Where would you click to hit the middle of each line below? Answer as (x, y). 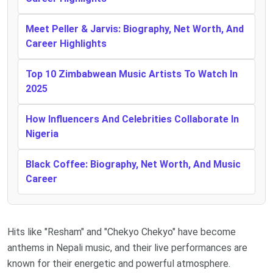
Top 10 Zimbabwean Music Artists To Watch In (132, 74)
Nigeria (42, 133)
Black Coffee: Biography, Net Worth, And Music (133, 164)
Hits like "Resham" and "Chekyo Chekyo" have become (122, 232)
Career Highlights (66, 43)
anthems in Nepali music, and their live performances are (127, 247)
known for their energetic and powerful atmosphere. (119, 263)
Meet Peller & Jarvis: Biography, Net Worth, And (135, 29)
